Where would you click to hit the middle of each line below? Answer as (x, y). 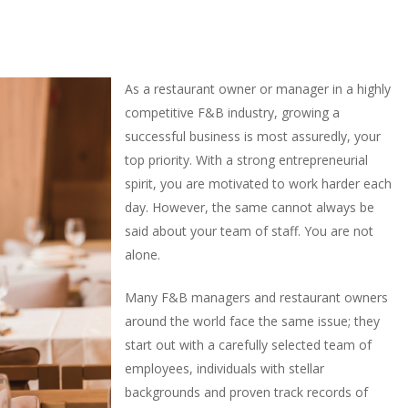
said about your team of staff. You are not (249, 231)
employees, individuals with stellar (224, 368)
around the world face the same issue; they (252, 321)
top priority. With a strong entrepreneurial (246, 160)
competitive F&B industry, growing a (232, 112)
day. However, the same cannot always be (250, 207)
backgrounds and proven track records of (246, 392)
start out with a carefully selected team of (248, 345)
